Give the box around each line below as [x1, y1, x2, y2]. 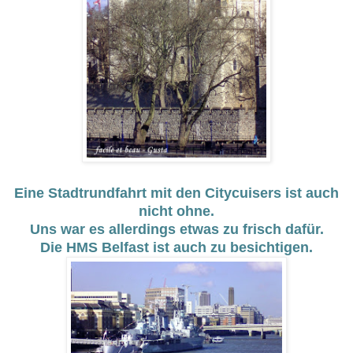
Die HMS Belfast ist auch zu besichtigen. [40, 240, 313, 256]
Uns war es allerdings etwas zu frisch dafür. [29, 221, 324, 238]
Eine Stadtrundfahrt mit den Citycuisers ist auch [14, 185, 339, 202]
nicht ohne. [139, 203, 214, 220]
